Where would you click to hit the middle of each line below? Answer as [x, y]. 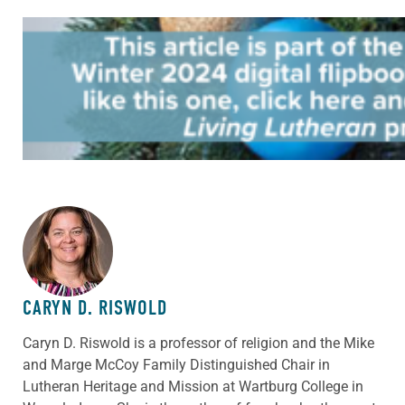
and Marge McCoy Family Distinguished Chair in [176, 364]
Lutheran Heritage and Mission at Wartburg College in [193, 386]
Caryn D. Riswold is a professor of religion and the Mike [198, 343]
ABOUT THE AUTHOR [99, 240]
